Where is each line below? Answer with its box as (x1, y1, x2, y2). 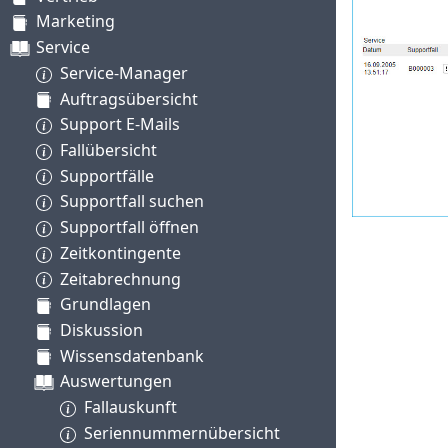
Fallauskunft (84, 396, 177, 419)
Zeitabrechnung (60, 267, 181, 290)
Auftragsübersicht (60, 87, 198, 110)
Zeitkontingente (60, 241, 181, 264)
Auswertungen (60, 370, 172, 393)
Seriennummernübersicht (84, 421, 280, 444)
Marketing (36, 10, 115, 33)
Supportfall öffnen (60, 216, 199, 239)
